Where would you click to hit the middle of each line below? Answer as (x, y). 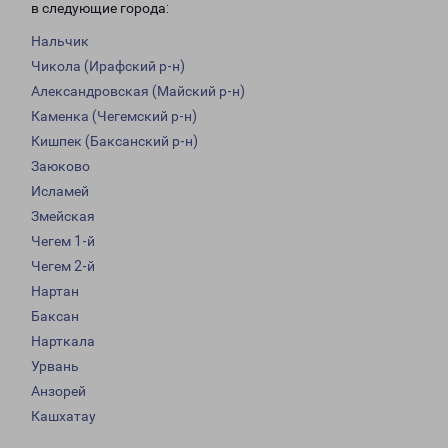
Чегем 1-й (63, 241)
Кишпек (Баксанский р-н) (114, 141)
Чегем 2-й (63, 266)
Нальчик (60, 41)
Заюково (60, 166)
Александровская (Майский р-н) (138, 91)
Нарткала (63, 341)
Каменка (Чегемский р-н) (114, 116)
